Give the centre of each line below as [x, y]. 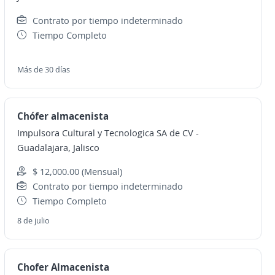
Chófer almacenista [63, 116]
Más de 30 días [43, 69]
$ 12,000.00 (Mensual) [77, 171]
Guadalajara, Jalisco [58, 147]
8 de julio [33, 220]
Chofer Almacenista [63, 267]
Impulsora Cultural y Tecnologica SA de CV [105, 133]
